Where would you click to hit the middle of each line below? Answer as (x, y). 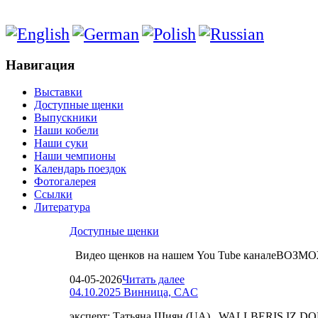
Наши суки (61, 143)
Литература (62, 207)
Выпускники (66, 118)
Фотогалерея (65, 182)
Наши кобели (66, 131)
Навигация (40, 65)
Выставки (58, 92)
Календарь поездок (80, 169)
